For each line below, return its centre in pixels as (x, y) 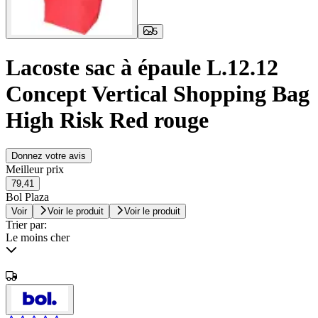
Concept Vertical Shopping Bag (158, 93)
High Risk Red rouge (107, 120)
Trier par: (26, 225)
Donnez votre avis (49, 156)
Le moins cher (38, 238)
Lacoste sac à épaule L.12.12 (142, 67)
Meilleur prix (35, 170)
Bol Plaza (27, 197)
